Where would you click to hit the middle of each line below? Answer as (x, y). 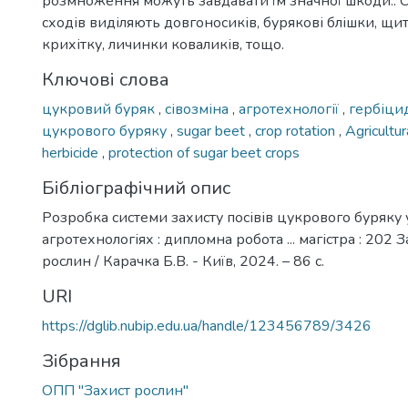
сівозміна (199, 109)
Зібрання (82, 361)
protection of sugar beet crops (204, 153)
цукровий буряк (100, 109)
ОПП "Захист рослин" (115, 391)
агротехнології (291, 109)
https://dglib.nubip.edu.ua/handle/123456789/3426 (207, 326)
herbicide (72, 153)
